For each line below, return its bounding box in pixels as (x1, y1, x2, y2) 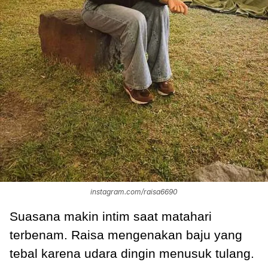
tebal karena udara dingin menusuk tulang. (10, 246, 258, 260)
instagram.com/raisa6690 (90, 187, 178, 196)
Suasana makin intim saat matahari (10, 209, 212, 223)
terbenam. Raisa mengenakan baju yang (10, 227, 242, 242)
